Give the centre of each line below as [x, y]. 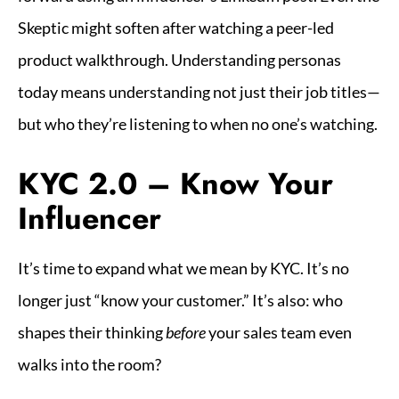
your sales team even [279, 332]
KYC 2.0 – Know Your [175, 184]
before [186, 332]
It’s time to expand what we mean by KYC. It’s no [183, 268]
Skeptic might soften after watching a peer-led [176, 28]
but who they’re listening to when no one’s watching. [198, 124]
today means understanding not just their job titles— [199, 92]
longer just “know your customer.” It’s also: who [180, 300]
